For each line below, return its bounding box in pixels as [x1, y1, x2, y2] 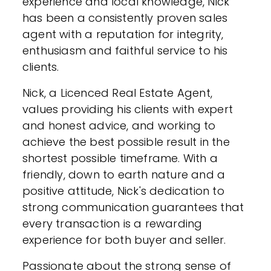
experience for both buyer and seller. [22, 232, 226, 247]
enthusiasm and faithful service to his [22, 43, 228, 58]
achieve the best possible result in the [22, 134, 230, 149]
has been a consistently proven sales [22, 10, 228, 25]
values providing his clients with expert [22, 102, 233, 117]
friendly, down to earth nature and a [22, 167, 226, 182]
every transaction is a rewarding [22, 216, 203, 231]
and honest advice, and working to [22, 118, 216, 133]
